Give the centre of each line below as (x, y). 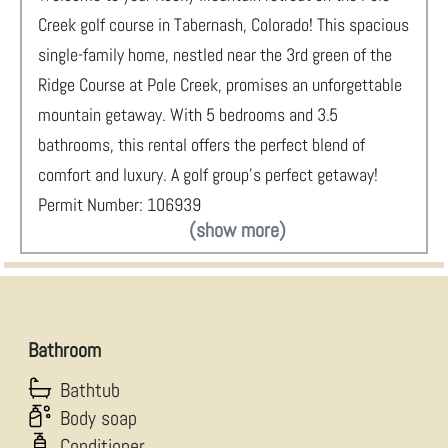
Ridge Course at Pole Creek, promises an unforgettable (220, 84)
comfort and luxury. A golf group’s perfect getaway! (208, 174)
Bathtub (90, 390)
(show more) (237, 230)
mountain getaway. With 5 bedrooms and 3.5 (188, 114)
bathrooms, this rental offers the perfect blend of (201, 144)
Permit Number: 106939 (119, 204)
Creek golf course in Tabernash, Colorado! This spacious (223, 24)
